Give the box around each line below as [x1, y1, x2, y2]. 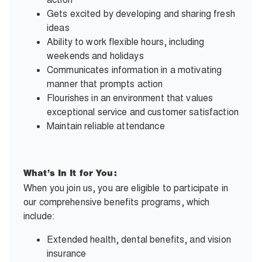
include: [23, 209, 55, 222]
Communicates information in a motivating [47, 63, 222, 76]
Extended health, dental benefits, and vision [47, 233, 231, 246]
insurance [47, 247, 87, 260]
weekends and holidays [47, 49, 144, 62]
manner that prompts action [47, 77, 163, 90]
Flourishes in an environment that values [47, 91, 213, 104]
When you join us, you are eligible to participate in [23, 181, 228, 194]
